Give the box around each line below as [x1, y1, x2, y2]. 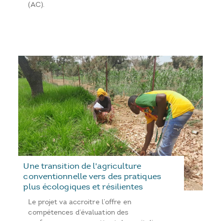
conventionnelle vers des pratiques [23, 171, 161, 181]
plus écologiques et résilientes [23, 181, 144, 191]
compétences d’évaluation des [28, 208, 129, 217]
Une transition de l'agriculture [23, 160, 142, 171]
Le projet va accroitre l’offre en [28, 197, 131, 206]
